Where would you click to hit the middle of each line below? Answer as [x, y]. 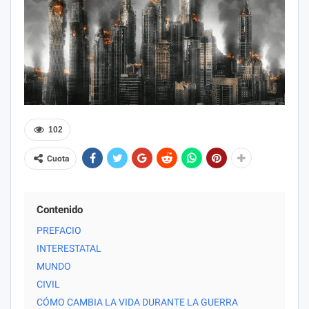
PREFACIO [59, 230]
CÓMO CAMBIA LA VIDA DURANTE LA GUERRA [137, 302]
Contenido [60, 209]
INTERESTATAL [69, 248]
